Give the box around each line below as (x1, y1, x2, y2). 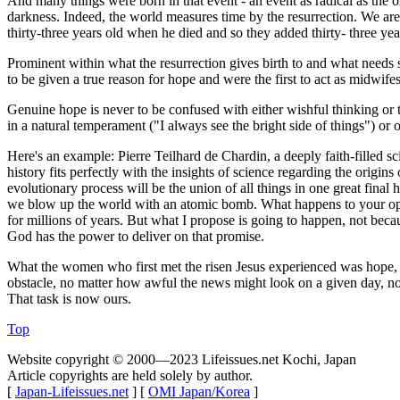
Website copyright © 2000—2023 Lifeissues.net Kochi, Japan (7, 351, 356, 367)
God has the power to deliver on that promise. (7, 228, 264, 244)
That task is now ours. (7, 290, 131, 306)
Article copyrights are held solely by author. (7, 367, 253, 383)
